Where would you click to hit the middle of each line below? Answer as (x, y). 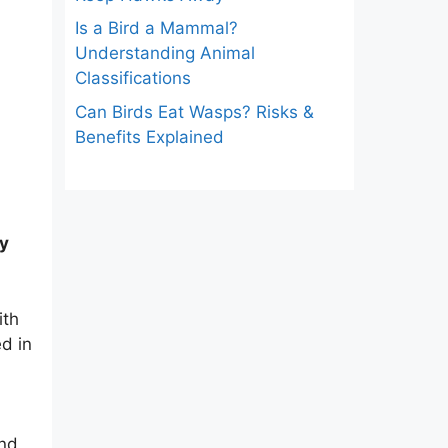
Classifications (132, 78)
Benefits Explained (149, 136)
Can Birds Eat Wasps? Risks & (194, 111)
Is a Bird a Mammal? (156, 28)
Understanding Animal (164, 53)
